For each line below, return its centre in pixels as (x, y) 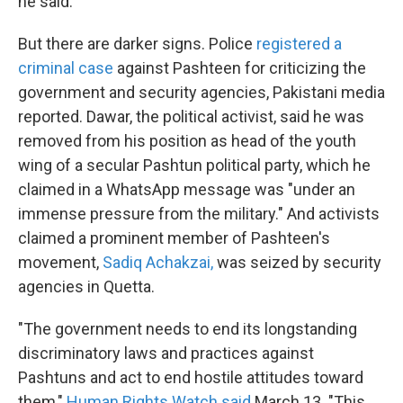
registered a (299, 44)
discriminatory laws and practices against (166, 353)
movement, (60, 262)
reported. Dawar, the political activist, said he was (191, 116)
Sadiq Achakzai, (160, 262)
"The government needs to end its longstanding (188, 329)
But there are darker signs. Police (137, 44)
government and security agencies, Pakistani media (201, 92)
